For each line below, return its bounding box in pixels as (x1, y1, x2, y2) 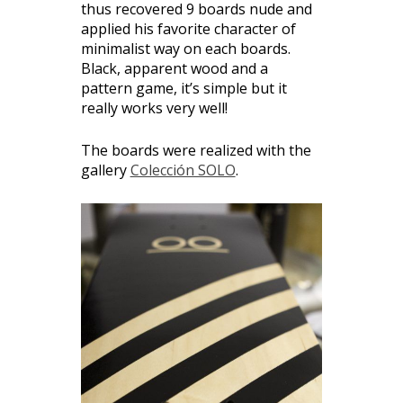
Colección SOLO (130, 160, 236, 181)
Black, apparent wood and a (80, 58, 268, 78)
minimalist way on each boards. (80, 38, 291, 58)
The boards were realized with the (80, 140, 311, 161)
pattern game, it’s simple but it (80, 77, 287, 98)
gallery (80, 160, 130, 181)
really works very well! (80, 97, 228, 118)
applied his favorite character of (80, 18, 296, 39)
